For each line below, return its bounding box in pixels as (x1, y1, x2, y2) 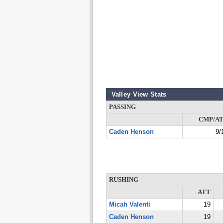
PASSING (109, 104, 136, 111)
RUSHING (109, 176, 138, 183)
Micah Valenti (109, 201, 150, 208)
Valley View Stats (111, 91, 167, 98)
